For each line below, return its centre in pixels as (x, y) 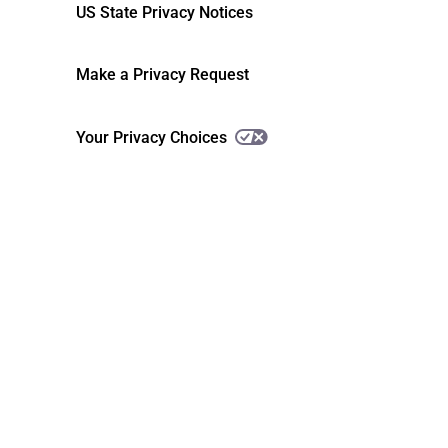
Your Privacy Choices (151, 137)
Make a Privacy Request (162, 75)
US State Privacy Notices (164, 13)
